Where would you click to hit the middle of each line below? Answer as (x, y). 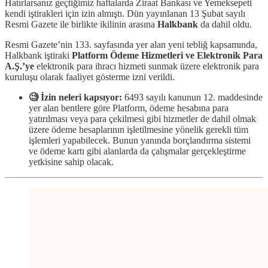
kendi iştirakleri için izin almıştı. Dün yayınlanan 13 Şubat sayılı (125, 13)
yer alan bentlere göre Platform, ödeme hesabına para (129, 108)
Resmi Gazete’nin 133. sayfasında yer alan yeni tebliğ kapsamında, (131, 44)
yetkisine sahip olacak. (71, 162)
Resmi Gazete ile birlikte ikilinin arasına (81, 24)
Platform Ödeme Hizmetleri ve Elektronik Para (167, 55)
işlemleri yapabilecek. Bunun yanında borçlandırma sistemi (140, 140)
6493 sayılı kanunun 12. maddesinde (192, 97)
